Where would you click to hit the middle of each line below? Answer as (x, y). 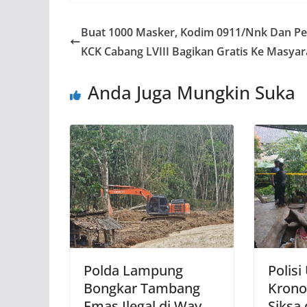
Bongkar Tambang (142, 288)
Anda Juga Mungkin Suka (192, 93)
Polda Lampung (133, 270)
